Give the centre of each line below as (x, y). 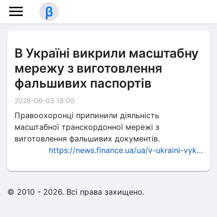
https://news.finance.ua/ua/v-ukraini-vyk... (126, 150)
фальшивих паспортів (83, 83)
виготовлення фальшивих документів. (87, 139)
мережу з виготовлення (88, 68)
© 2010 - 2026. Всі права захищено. (76, 192)
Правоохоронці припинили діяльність (87, 115)
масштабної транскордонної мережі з (87, 127)
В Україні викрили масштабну (107, 53)
